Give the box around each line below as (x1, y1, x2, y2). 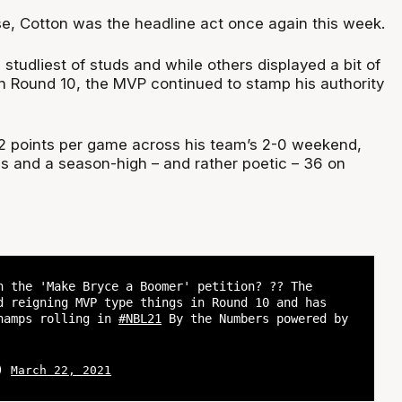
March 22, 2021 (11, 363, 112, 378)
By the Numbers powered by (162, 310, 349, 326)
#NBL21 (118, 310, 162, 326)
